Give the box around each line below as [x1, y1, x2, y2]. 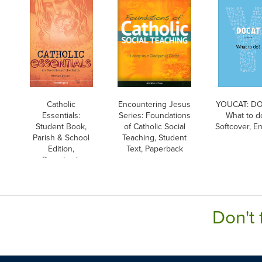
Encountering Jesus [118, 98, 191, 110]
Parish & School [33, 131, 90, 143]
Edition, [48, 142, 75, 154]
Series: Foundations [118, 109, 191, 121]
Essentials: [42, 109, 81, 121]
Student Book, [36, 120, 87, 132]
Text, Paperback [126, 142, 183, 154]
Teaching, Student [122, 131, 187, 143]
